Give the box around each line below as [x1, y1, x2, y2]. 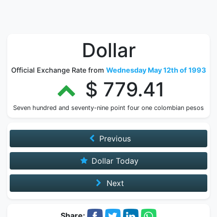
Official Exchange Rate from [11, 66, 106, 74]
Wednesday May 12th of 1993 [106, 66, 206, 74]
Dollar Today [89, 156, 139, 166]
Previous [97, 134, 131, 143]
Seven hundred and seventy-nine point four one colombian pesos [13, 104, 204, 111]
